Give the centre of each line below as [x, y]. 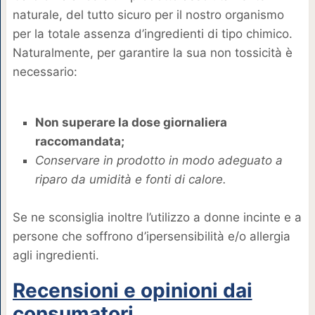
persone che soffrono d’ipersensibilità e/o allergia [151, 237]
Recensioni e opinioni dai [132, 291]
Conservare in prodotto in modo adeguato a [159, 161]
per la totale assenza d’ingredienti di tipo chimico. [152, 33]
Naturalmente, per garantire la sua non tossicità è [152, 52]
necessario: [45, 71]
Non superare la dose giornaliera [131, 123]
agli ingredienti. [56, 256]
